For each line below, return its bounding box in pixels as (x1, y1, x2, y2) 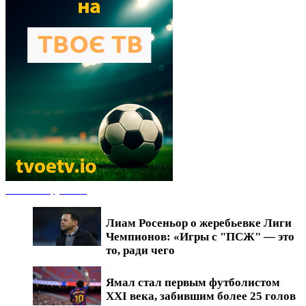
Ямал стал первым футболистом (106, 275, 280, 289)
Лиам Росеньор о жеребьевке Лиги (106, 216, 292, 229)
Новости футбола (5, 183, 87, 195)
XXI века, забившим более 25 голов (106, 289, 296, 303)
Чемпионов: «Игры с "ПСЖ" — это (106, 229, 294, 243)
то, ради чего (106, 243, 175, 257)
